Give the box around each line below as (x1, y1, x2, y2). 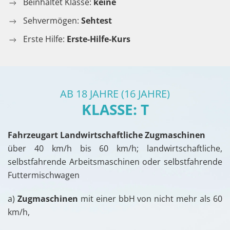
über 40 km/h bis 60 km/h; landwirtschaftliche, (8, 143, 222, 155)
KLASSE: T (81, 100, 149, 120)
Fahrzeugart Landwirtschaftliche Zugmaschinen (8, 129, 205, 141)
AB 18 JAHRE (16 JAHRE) (60, 87, 170, 101)
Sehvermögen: (23, 15, 81, 27)
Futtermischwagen (8, 169, 80, 181)
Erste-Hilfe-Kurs (67, 33, 130, 45)
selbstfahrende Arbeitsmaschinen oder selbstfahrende (8, 156, 222, 168)
